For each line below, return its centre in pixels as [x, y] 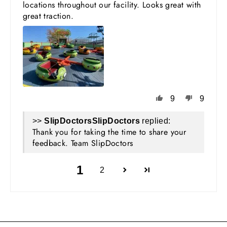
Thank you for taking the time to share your [109, 132]
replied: [155, 121]
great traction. [48, 16]
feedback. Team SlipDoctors [83, 143]
